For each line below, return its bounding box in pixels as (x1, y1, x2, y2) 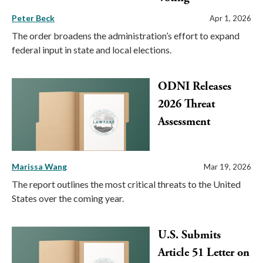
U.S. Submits (158, 228, 221, 243)
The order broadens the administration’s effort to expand (12, 29, 240, 41)
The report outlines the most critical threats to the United (12, 178, 241, 190)
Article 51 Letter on (158, 245, 249, 261)
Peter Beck (12, 12, 55, 23)
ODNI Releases (158, 79, 231, 94)
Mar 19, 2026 (204, 162, 251, 172)
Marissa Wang (12, 161, 67, 172)
